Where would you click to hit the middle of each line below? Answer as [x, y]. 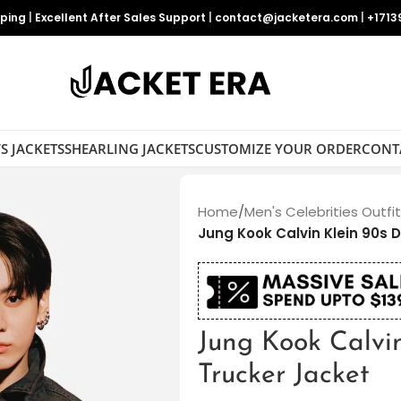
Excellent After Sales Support [120, 17]
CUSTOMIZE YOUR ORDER [278, 148]
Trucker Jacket [283, 376]
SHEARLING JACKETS [129, 148]
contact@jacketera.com [286, 17]
